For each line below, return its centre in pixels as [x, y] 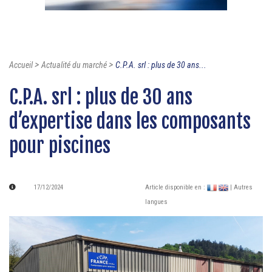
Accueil [21, 65]
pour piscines [60, 146]
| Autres [241, 188]
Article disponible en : [176, 188]
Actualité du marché [74, 65]
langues [156, 202]
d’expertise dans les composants [130, 122]
